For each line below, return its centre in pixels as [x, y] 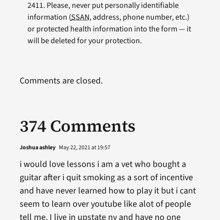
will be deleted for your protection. [84, 41]
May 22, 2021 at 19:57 [84, 147]
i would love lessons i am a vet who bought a [103, 164]
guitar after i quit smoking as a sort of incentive [106, 177]
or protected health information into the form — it [109, 29]
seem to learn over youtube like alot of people [105, 204]
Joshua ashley [37, 147]
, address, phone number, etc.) [139, 17]
